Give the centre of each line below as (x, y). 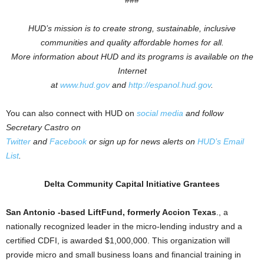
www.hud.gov (85, 85)
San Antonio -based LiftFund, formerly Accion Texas (111, 212)
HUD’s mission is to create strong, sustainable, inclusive (132, 28)
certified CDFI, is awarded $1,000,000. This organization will (118, 240)
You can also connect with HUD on (71, 113)
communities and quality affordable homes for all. (132, 42)
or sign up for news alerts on (143, 141)
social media (160, 113)
